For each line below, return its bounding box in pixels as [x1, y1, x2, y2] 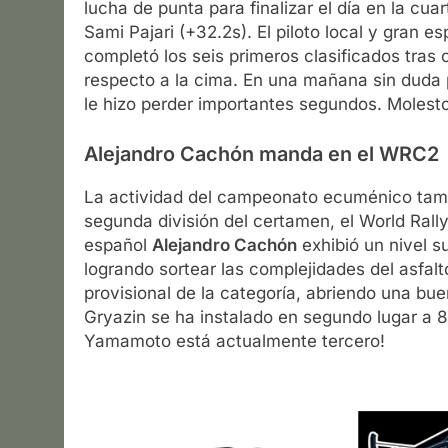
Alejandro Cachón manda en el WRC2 [84, 141, 439, 166]
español [84, 235, 152, 256]
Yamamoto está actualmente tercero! [84, 331, 385, 352]
